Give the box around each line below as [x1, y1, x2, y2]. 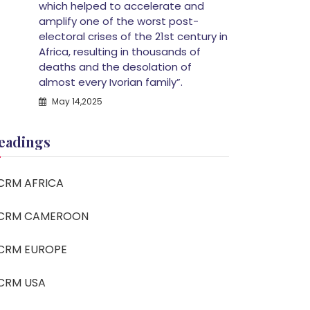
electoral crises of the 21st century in [39, 29, 228, 44]
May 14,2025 [50, 95, 102, 107]
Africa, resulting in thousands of [39, 44, 201, 59]
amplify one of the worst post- [39, 14, 199, 28]
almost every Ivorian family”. [39, 75, 183, 89]
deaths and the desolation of [39, 60, 192, 74]
